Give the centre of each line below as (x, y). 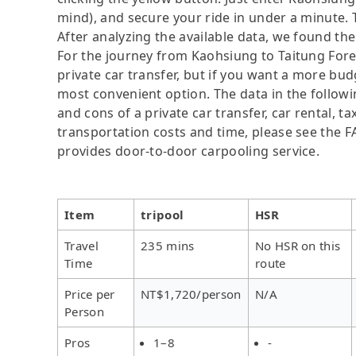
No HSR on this (298, 245)
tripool (163, 214)
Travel (81, 245)
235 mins (168, 245)
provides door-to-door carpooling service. (189, 151)
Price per (90, 294)
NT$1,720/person (191, 294)
